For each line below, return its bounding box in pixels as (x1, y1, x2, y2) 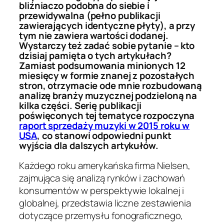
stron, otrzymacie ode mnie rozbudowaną (19, 78, 202, 92)
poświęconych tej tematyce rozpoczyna (19, 108, 195, 122)
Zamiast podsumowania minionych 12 (19, 58, 185, 72)
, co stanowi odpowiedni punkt (36, 128, 171, 142)
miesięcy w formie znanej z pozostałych (19, 68, 195, 82)
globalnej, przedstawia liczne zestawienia (19, 196, 191, 210)
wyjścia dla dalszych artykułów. (19, 138, 158, 152)
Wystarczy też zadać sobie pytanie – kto (19, 38, 195, 52)
